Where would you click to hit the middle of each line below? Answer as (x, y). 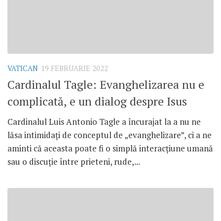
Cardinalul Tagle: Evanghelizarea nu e (106, 84)
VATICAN (23, 68)
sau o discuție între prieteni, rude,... (74, 161)
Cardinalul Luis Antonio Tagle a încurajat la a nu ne (104, 121)
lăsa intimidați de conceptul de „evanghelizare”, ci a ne (110, 135)
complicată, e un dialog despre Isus (97, 101)
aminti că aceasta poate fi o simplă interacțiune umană (110, 148)
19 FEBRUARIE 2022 (74, 68)
